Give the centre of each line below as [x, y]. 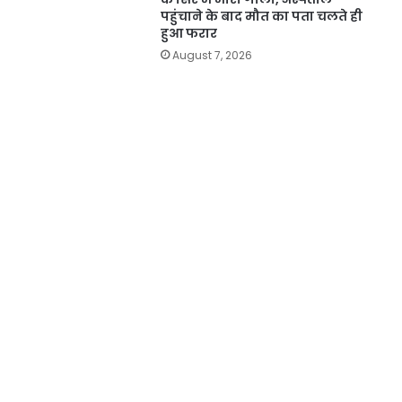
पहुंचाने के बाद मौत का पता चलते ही [261, 16]
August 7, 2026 [212, 55]
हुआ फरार [188, 33]
